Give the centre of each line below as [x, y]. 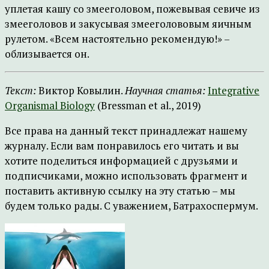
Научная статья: [165, 90]
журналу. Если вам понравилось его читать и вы [122, 146]
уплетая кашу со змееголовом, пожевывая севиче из [132, 9]
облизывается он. [47, 54]
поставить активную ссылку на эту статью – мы [120, 191]
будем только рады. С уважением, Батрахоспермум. [131, 206]
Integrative [234, 90]
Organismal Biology [50, 105]
